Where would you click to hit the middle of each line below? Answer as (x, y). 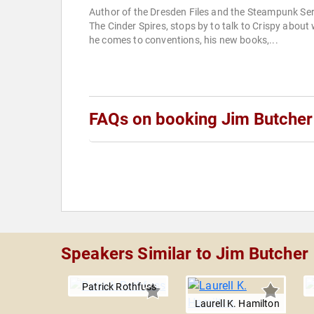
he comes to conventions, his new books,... (184, 40)
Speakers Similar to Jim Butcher (185, 254)
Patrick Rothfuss (120, 287)
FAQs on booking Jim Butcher (201, 120)
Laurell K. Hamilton (237, 304)
